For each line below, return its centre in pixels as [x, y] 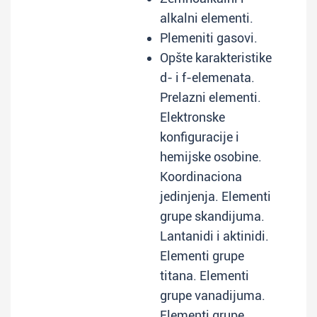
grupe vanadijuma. [213, 295]
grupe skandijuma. [212, 216]
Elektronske [192, 117]
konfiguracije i [200, 137]
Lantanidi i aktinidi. [214, 236]
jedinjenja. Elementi [215, 196]
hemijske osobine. [211, 157]
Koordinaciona [201, 177]
